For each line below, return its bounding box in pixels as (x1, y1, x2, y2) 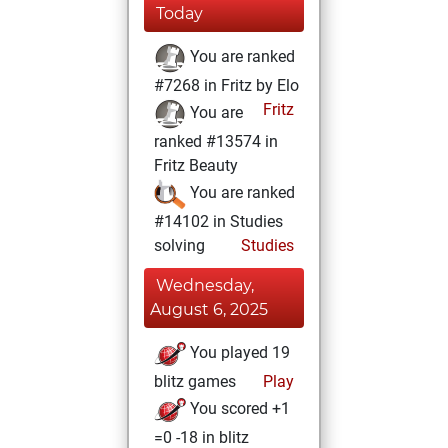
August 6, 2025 (150, 300, 268, 319)
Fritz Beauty (154, 156, 238, 175)
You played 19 (186, 343, 290, 363)
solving (154, 236, 205, 255)
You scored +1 (186, 399, 290, 419)
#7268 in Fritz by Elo (154, 76, 299, 95)
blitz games (154, 372, 236, 391)
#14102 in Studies (154, 212, 283, 231)
